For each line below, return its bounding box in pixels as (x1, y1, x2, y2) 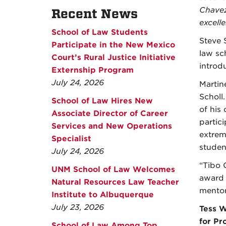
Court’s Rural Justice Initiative (51, 53, 176, 63)
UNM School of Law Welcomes (51, 165, 175, 175)
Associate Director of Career (51, 109, 168, 119)
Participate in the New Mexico (51, 40, 175, 50)
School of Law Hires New (51, 96, 153, 106)
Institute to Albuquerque (51, 190, 154, 200)
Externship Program (51, 66, 134, 75)
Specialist (51, 134, 91, 144)
